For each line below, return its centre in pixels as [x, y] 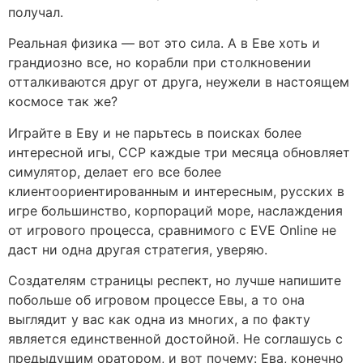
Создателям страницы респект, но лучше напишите [175, 281]
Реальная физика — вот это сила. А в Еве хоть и [164, 43]
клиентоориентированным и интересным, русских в [176, 191]
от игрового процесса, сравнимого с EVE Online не [172, 230]
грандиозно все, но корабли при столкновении [160, 63]
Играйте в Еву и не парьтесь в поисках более [155, 132]
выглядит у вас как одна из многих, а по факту [159, 320]
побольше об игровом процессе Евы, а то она [156, 300]
